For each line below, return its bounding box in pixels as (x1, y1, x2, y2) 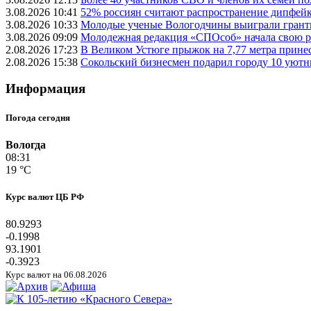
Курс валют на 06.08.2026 (6, 269, 107, 280)
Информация (6, 81, 85, 96)
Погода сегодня (6, 112, 70, 123)
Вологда (6, 138, 46, 151)
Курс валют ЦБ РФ (6, 191, 84, 202)
